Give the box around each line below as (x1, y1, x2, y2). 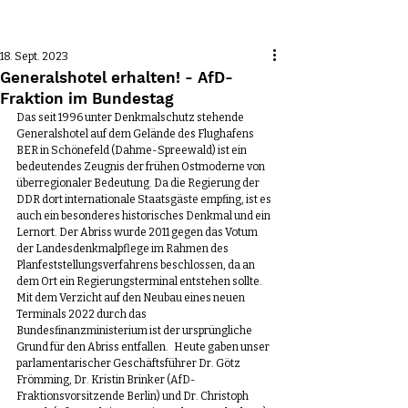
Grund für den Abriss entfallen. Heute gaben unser (16, 341, 271, 353)
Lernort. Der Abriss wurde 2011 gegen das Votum (16, 226, 260, 239)
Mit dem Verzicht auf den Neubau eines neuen (16, 291, 247, 304)
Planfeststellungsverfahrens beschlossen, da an (16, 259, 257, 271)
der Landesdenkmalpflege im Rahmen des (16, 242, 230, 255)
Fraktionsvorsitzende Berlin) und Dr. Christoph (16, 390, 250, 403)
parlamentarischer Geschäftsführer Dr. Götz (16, 357, 242, 370)
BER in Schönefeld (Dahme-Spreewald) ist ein (16, 144, 249, 157)
